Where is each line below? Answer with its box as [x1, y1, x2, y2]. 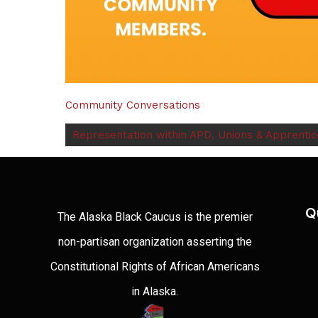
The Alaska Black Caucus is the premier [57, 210, 253, 224]
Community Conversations [65, 99, 200, 112]
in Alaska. [131, 285, 179, 299]
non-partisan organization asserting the [57, 235, 252, 249]
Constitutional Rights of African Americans [50, 260, 260, 274]
